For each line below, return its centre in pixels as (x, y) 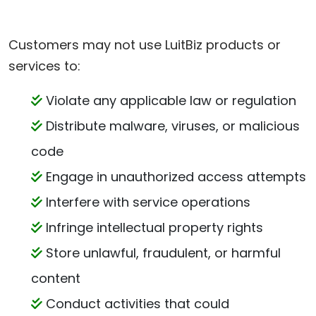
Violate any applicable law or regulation (169, 101)
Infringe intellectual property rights (153, 227)
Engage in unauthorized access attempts (174, 177)
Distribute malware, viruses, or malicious (171, 126)
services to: (44, 66)
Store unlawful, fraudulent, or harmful (162, 253)
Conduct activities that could (136, 304)
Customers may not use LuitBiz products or (145, 45)
